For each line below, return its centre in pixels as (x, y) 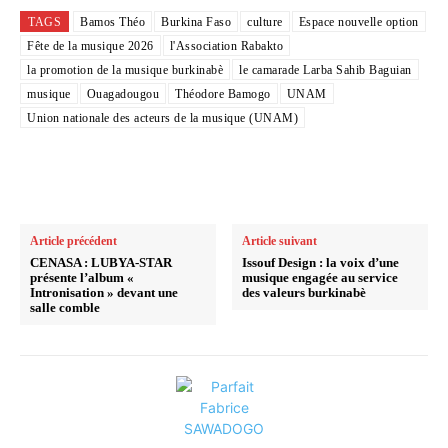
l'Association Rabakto (226, 45)
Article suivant (280, 240)
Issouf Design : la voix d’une (321, 262)
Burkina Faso (196, 21)
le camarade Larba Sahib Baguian (325, 69)
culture (265, 21)
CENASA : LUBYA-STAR (101, 262)
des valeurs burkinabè (304, 292)
